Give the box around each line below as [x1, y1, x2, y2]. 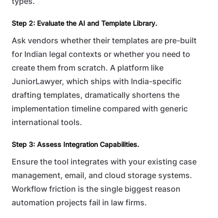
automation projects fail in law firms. [12, 198, 147, 207]
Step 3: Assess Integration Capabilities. [12, 140, 139, 148]
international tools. [12, 118, 82, 127]
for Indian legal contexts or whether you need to [12, 50, 190, 59]
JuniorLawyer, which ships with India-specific [12, 77, 182, 86]
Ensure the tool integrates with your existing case [12, 157, 197, 166]
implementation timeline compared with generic [12, 104, 188, 113]
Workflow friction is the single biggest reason [12, 184, 181, 194]
